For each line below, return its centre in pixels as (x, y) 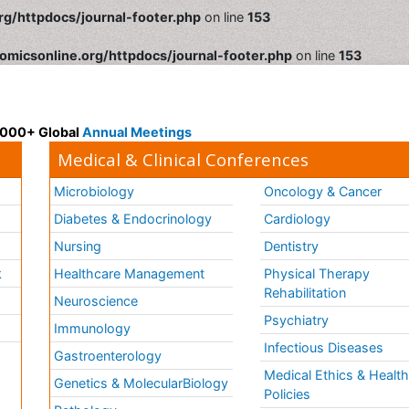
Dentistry (292, 246)
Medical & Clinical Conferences (184, 159)
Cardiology (298, 219)
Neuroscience (96, 301)
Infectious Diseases (324, 347)
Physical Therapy (317, 273)
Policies (288, 394)
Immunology (93, 328)
